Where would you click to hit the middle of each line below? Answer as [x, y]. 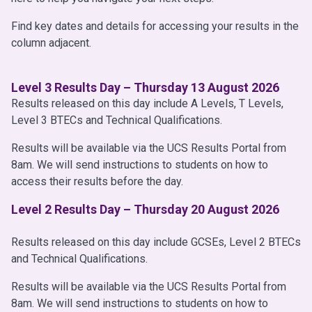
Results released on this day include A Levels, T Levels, [147, 104]
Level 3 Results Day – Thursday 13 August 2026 [145, 88]
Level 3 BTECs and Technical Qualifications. [117, 120]
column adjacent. [51, 43]
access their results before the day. [97, 182]
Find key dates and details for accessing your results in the [155, 26]
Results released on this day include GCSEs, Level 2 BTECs [156, 242]
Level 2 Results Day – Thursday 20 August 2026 [145, 210]
